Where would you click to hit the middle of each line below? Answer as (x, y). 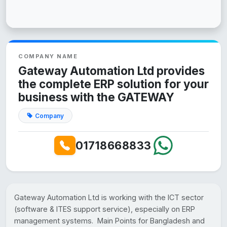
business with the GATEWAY (96, 97)
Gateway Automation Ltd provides (111, 70)
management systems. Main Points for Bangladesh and (109, 221)
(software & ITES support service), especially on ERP (105, 209)
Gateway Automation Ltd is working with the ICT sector (109, 198)
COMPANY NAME (48, 56)
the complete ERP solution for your (113, 84)
